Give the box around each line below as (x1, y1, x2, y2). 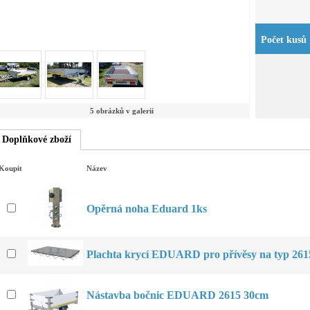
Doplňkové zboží (2, 134, 71, 145)
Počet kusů (261, 34, 307, 45)
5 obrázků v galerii (89, 107, 154, 115)
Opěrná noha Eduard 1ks (86, 203, 207, 215)
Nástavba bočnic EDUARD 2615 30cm (86, 289, 268, 301)
